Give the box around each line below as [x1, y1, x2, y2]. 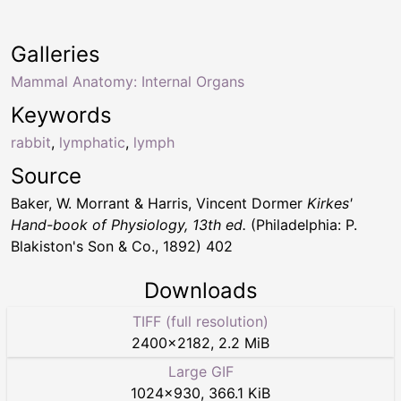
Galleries [11, 40, 100, 67]
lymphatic [59, 132, 125, 151]
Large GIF [167, 362, 234, 380]
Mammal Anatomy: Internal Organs [11, 72, 244, 90]
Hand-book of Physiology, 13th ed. [11, 215, 246, 234]
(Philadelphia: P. [246, 215, 357, 234]
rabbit [11, 132, 51, 151]
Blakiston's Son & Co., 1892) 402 [11, 236, 233, 255]
